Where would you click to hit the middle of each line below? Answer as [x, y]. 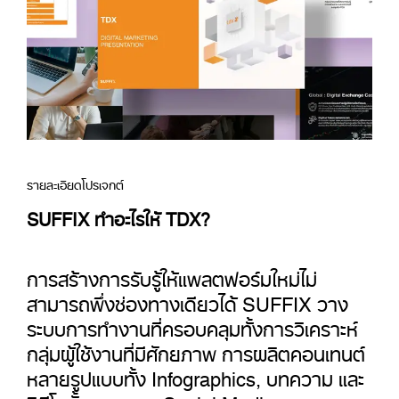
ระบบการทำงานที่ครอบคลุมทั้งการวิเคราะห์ [192, 325]
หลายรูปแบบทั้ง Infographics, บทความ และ [195, 375]
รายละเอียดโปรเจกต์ [75, 183]
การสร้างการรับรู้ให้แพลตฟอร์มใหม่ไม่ [172, 275]
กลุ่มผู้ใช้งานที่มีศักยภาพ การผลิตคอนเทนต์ [196, 350]
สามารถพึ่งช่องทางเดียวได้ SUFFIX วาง [187, 300]
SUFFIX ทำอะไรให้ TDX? [118, 216]
